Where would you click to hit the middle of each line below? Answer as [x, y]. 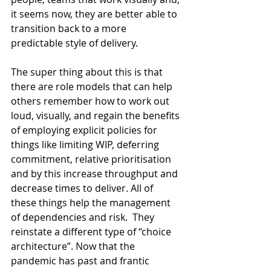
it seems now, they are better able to [95, 14]
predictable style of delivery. [74, 43]
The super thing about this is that [88, 72]
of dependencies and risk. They [84, 217]
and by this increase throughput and [96, 173]
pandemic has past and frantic [81, 260]
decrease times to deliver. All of [83, 188]
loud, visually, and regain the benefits [96, 115]
